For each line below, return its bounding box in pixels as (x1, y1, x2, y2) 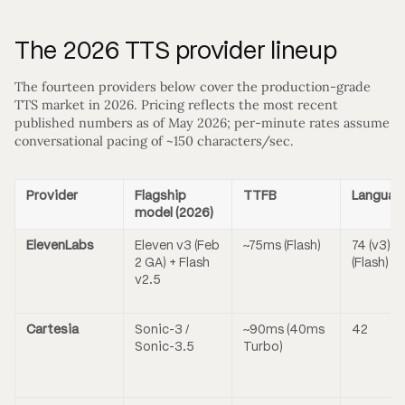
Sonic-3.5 (135, 339, 194, 355)
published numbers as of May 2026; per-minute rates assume (14, 115, 390, 132)
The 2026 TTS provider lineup (14, 34, 337, 65)
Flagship (135, 188, 186, 204)
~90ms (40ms (243, 322, 325, 338)
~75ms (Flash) (243, 238, 321, 254)
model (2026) (135, 205, 213, 221)
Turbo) (243, 339, 283, 355)
